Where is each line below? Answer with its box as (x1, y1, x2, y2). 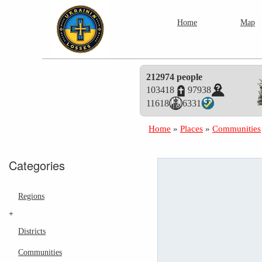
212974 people (146, 72, 203, 82)
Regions (18, 191, 44, 201)
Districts (18, 226, 46, 236)
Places (180, 123, 204, 134)
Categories (9, 157, 65, 174)
